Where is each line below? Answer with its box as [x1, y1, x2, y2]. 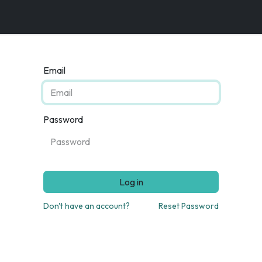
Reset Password [158, 201, 219, 211]
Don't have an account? [43, 201, 130, 211]
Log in [119, 176, 143, 188]
